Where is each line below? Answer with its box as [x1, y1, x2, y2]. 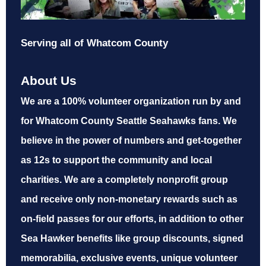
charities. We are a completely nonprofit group [21, 175, 228, 185]
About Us [21, 74, 77, 88]
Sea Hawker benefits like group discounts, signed [21, 233, 243, 244]
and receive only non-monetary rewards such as [21, 194, 237, 205]
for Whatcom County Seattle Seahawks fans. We [21, 116, 237, 126]
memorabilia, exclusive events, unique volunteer [21, 253, 237, 264]
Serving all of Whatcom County [21, 37, 168, 49]
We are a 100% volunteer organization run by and [21, 96, 241, 107]
